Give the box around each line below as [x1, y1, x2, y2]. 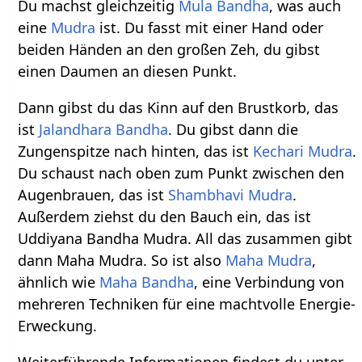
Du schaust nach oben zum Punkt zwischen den [18, 162, 345, 183]
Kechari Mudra [253, 141, 353, 161]
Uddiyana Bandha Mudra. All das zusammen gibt [18, 228, 353, 248]
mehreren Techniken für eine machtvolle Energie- [18, 293, 356, 314]
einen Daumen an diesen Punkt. [18, 61, 238, 81]
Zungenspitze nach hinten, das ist [18, 141, 254, 161]
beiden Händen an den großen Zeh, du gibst [18, 39, 321, 59]
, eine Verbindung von [194, 271, 345, 292]
